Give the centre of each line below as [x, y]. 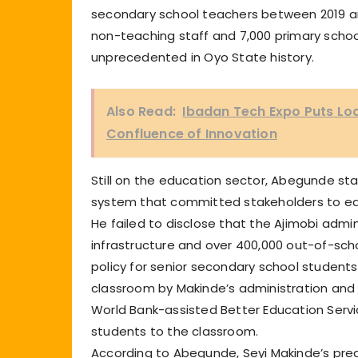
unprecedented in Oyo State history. [203, 57]
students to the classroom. [175, 331]
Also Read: [141, 111]
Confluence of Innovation [192, 133]
